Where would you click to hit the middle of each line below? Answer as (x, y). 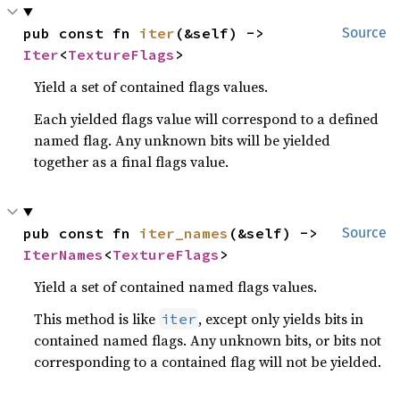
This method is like (97, 319)
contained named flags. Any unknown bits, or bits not (208, 340)
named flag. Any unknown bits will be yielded (183, 140)
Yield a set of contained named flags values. (176, 287)
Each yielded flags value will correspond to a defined (207, 119)
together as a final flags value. (132, 162)
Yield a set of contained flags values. (151, 87)
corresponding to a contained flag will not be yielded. (208, 362)
